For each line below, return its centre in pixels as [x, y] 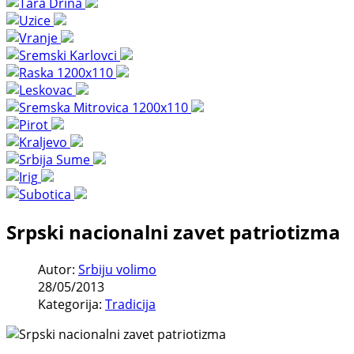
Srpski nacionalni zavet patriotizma [173, 232]
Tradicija [130, 304]
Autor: [58, 269]
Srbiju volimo [117, 269]
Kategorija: [72, 304]
